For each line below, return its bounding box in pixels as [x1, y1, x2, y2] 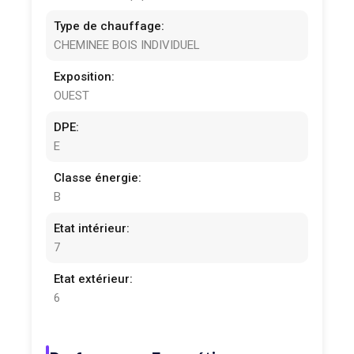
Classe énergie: [54, 171, 142, 186]
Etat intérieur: [54, 221, 130, 236]
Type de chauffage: [54, 19, 165, 34]
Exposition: [54, 70, 115, 85]
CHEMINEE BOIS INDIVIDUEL [54, 38, 201, 53]
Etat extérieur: [54, 272, 134, 287]
